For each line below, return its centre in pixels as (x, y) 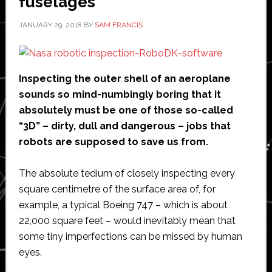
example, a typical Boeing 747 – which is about (123, 205)
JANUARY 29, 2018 (50, 25)
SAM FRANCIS (118, 25)
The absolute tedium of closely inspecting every (127, 173)
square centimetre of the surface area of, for (117, 189)
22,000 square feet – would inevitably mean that (127, 220)
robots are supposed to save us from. (114, 141)
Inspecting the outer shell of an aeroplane (124, 78)
